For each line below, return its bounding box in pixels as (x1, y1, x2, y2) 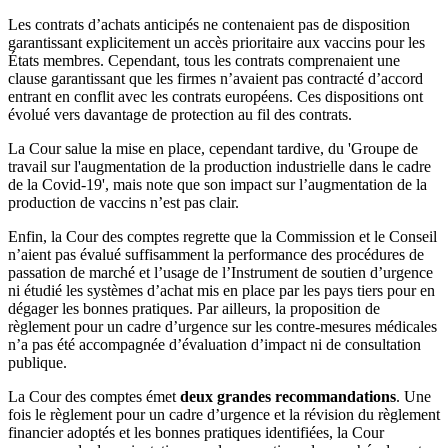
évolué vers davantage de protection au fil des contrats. (8, 106, 352, 123)
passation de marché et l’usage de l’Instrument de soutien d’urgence (8, 264, 433, 281)
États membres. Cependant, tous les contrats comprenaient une (8, 52, 400, 69)
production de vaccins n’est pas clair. (8, 194, 239, 211)
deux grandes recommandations (180, 388, 396, 405)
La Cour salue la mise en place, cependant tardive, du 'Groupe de (8, 140, 418, 157)
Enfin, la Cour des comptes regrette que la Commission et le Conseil (8, 228, 437, 245)
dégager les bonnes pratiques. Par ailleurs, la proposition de (8, 300, 380, 317)
